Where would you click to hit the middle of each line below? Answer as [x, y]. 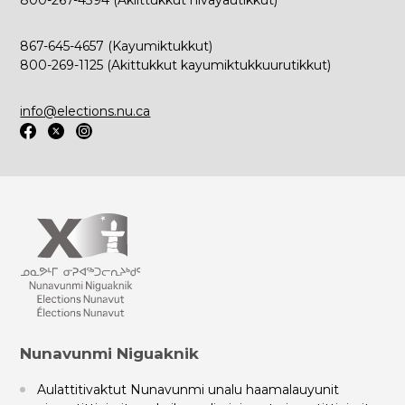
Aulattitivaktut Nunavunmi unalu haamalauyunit [188, 389]
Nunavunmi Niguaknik [110, 353]
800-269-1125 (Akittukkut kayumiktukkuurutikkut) [176, 65]
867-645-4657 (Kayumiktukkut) [117, 46]
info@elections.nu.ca [85, 111]
